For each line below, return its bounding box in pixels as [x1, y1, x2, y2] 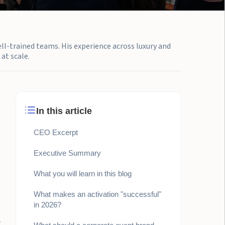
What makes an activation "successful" [34, 190, 162, 198]
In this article [36, 106, 92, 116]
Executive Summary [34, 149, 101, 157]
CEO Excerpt [34, 128, 78, 137]
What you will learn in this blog [34, 169, 132, 178]
